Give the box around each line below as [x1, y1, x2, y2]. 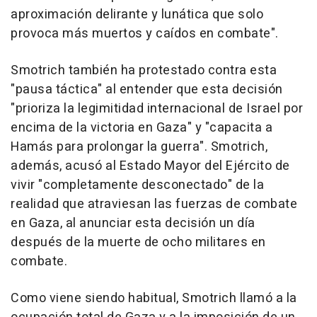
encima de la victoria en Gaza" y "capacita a [11, 118, 272, 138]
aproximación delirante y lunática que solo [11, 5, 263, 25]
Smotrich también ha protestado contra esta [11, 61, 277, 81]
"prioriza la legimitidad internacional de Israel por [11, 99, 303, 119]
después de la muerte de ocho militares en [11, 233, 266, 253]
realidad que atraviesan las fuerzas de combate [11, 195, 297, 214]
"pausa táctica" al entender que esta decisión [11, 80, 283, 100]
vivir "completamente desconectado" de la [11, 175, 264, 195]
